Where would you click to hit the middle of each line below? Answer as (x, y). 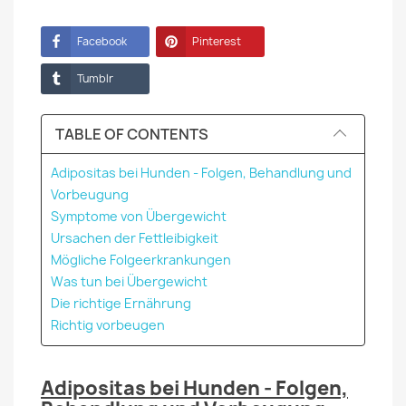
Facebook (102, 41)
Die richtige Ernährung (121, 303)
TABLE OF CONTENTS (132, 134)
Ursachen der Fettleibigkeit (135, 238)
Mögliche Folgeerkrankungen (141, 260)
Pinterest (217, 41)
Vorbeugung (90, 194)
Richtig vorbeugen (108, 325)
